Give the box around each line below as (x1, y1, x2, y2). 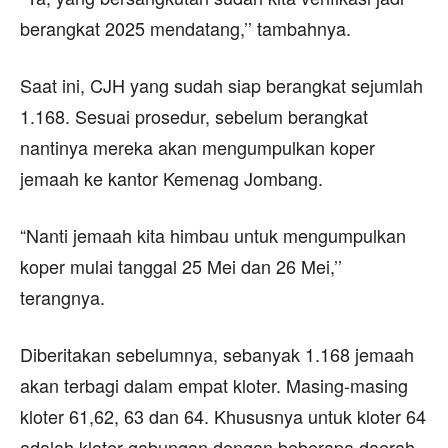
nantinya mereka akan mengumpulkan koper (20, 133, 375, 160)
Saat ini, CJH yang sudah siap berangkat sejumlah (20, 71, 423, 98)
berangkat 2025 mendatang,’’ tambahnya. (20, 14, 351, 41)
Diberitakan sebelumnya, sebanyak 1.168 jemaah (20, 340, 414, 367)
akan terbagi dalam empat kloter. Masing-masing (20, 371, 408, 398)
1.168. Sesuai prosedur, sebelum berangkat (20, 102, 368, 129)
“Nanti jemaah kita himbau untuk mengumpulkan (20, 221, 406, 248)
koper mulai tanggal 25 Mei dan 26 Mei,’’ (20, 252, 342, 279)
